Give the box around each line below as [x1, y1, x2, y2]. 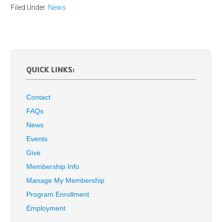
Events [26, 135, 48, 143]
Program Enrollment [26, 190, 90, 199]
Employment [26, 204, 66, 213]
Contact [26, 93, 51, 102]
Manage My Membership [26, 176, 105, 185]
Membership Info [26, 163, 80, 171]
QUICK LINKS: [26, 64, 75, 75]
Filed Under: [11, 3, 49, 12]
